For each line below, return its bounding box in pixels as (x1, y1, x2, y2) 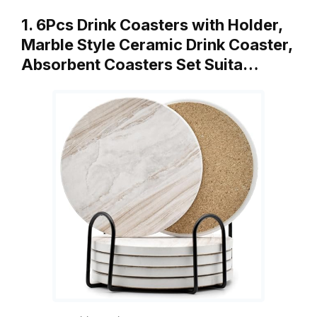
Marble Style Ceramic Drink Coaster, (21, 35, 292, 54)
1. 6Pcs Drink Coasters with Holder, (21, 16, 282, 34)
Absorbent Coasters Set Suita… (21, 55, 259, 74)
